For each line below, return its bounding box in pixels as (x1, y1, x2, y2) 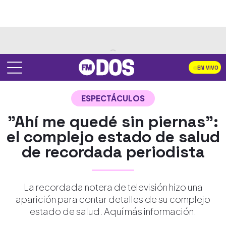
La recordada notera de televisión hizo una (23, 181, 203, 193)
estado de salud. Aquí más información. (30, 205, 196, 217)
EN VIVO (197, 64, 218, 72)
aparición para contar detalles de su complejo (16, 193, 210, 205)
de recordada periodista (21, 142, 205, 162)
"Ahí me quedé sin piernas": (8, 111, 218, 132)
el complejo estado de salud (6, 127, 220, 147)
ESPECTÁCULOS (81, 93, 145, 103)
